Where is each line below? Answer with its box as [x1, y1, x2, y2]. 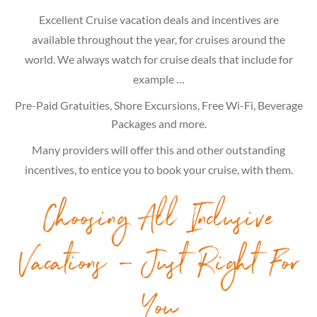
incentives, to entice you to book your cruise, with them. [24, 162, 293, 176]
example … [132, 71, 185, 86]
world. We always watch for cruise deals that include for [24, 52, 293, 66]
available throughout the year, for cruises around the [32, 32, 285, 46]
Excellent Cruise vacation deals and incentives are [38, 12, 279, 26]
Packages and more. [110, 116, 207, 130]
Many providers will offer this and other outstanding [32, 142, 285, 156]
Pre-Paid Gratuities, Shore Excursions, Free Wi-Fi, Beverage [14, 98, 303, 112]
